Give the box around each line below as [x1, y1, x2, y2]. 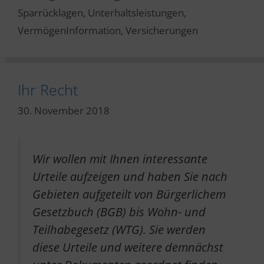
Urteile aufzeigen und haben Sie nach [32, 168, 227, 185]
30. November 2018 [18, 104, 110, 118]
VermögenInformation [18, 23, 121, 37]
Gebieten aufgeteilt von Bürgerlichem [32, 186, 226, 203]
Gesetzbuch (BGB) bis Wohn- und [32, 203, 206, 220]
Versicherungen [126, 23, 198, 37]
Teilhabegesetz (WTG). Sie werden [32, 221, 206, 238]
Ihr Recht [18, 79, 78, 100]
